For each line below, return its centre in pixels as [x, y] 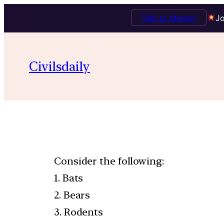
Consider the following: [109, 161]
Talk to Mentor [169, 18]
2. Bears [72, 195]
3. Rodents [78, 212]
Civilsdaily [59, 66]
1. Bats [69, 178]
